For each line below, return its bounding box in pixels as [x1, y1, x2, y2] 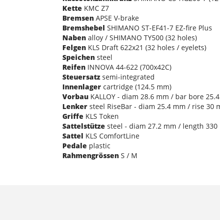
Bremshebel [62, 23, 105, 32]
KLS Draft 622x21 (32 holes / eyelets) [86, 42, 206, 52]
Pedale [62, 140, 87, 150]
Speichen [62, 52, 95, 62]
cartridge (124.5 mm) [101, 82, 171, 91]
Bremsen [62, 13, 94, 23]
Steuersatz [62, 72, 100, 82]
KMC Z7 [82, 3, 109, 13]
